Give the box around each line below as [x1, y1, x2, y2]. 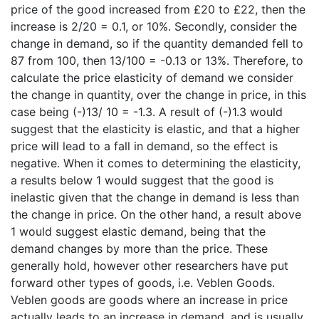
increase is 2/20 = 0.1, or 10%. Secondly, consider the [11, 19, 297, 33]
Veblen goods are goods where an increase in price [11, 292, 288, 307]
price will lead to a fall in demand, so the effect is [11, 138, 278, 153]
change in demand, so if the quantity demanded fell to [11, 36, 303, 51]
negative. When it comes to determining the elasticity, [11, 155, 300, 170]
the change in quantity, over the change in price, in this [11, 87, 306, 102]
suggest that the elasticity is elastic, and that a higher [11, 121, 300, 136]
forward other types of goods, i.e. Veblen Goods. [11, 275, 275, 290]
